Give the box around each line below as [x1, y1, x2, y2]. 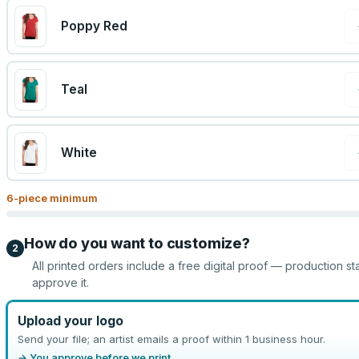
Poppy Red [60, 18, 127, 34]
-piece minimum [14, 192, 98, 204]
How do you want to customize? [24, 235, 250, 252]
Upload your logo [17, 313, 123, 329]
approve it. [32, 276, 89, 289]
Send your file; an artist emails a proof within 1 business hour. [17, 332, 325, 345]
